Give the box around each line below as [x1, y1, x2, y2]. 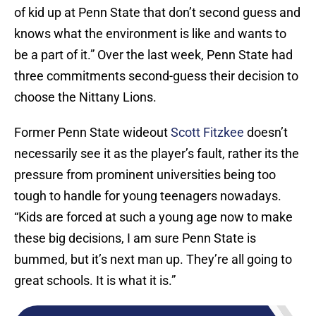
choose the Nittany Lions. [14, 90, 157, 105]
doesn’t [244, 125, 288, 140]
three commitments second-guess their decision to [14, 68, 298, 84]
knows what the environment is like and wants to [14, 26, 286, 42]
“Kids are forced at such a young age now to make [14, 209, 293, 225]
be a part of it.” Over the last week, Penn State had [14, 47, 293, 63]
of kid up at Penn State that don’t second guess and [14, 5, 300, 20]
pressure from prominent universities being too [14, 167, 276, 183]
